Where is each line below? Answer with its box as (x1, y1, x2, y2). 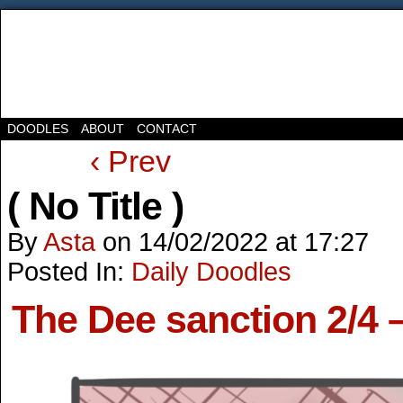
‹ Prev (89, 144, 171, 178)
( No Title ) (7, 184, 184, 228)
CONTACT (137, 121, 197, 136)
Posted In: (7, 257, 131, 286)
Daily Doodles (131, 257, 291, 286)
